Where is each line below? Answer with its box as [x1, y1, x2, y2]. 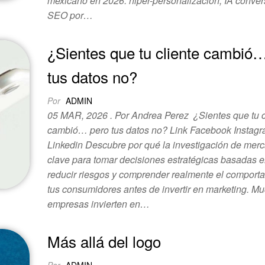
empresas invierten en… [47, 197, 150, 211]
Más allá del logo [47, 230, 161, 252]
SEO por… [47, 8, 93, 22]
